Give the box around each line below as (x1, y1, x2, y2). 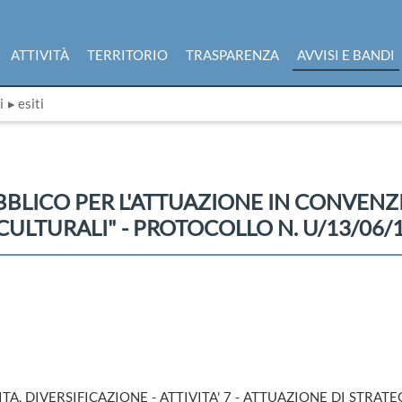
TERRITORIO (87, 47, 168, 63)
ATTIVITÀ (11, 47, 69, 63)
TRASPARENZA (186, 47, 279, 63)
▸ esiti (8, 95, 44, 111)
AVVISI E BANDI (297, 47, 395, 63)
